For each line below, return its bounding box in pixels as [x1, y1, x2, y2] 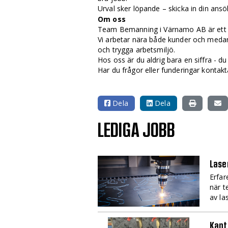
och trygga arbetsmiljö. [98, 44, 176, 54]
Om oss [98, 14, 126, 24]
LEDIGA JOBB [98, 121, 176, 140]
